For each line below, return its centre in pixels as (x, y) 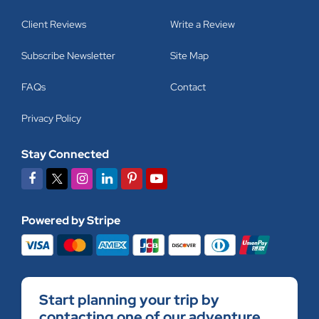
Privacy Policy (51, 119)
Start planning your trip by (129, 299)
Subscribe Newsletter (68, 56)
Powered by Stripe (71, 221)
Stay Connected (65, 155)
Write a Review (203, 25)
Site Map (189, 56)
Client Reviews (54, 25)
